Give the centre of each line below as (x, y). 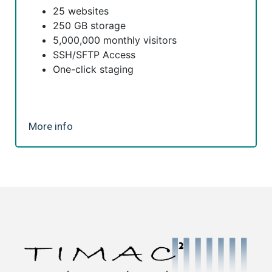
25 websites (81, 11)
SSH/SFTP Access (94, 55)
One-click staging (93, 69)
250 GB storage (89, 25)
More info (51, 126)
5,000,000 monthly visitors (115, 40)
